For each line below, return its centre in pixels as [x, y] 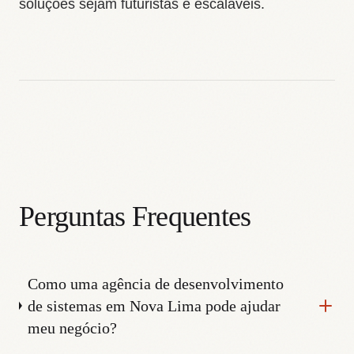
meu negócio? [72, 328]
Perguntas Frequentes [135, 217]
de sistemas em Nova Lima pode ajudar [154, 305]
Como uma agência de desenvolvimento [155, 283]
